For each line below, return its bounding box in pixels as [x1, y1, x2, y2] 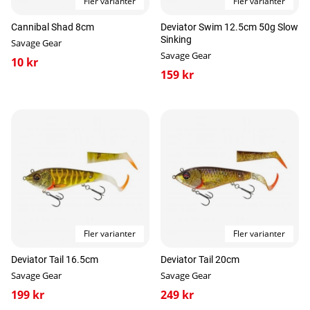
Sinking [161, 34, 192, 45]
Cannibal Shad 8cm [11, 21, 94, 33]
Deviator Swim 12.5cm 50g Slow [161, 21, 298, 33]
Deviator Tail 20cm [161, 254, 239, 265]
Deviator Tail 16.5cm [11, 254, 98, 265]
